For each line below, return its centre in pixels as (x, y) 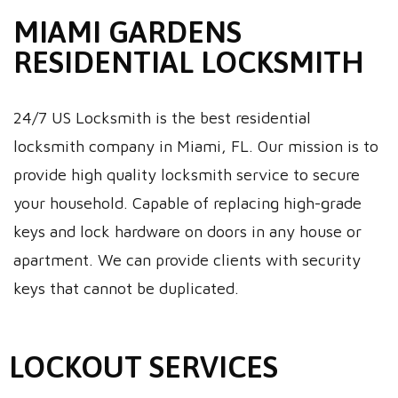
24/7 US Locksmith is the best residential (162, 118)
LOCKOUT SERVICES (143, 366)
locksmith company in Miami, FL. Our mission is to (196, 146)
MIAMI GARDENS (127, 32)
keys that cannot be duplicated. (126, 288)
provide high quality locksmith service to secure (187, 175)
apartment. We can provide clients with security (187, 260)
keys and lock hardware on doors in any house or (187, 231)
